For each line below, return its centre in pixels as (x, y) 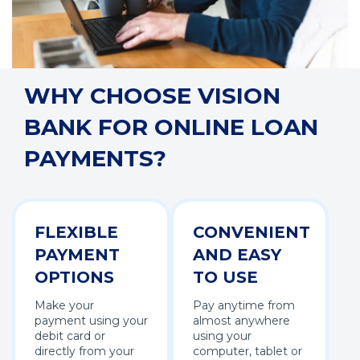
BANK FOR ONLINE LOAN (171, 127)
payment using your (91, 320)
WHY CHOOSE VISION (152, 95)
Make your (64, 305)
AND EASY (237, 254)
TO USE (225, 277)
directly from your (84, 351)
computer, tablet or (247, 351)
